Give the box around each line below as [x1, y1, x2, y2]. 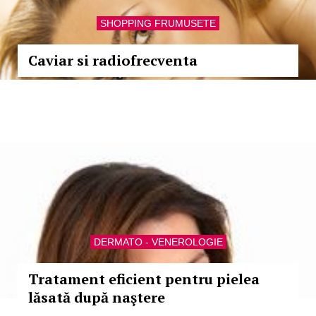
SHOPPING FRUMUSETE [100, 18, 216, 29]
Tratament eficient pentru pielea [28, 269, 260, 288]
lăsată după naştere [28, 288, 165, 307]
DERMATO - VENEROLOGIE [93, 236, 223, 248]
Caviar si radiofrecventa [28, 51, 197, 70]
